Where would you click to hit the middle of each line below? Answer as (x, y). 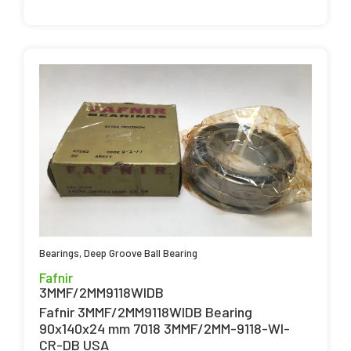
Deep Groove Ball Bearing (141, 253)
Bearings (59, 253)
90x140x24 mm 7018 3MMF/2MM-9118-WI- (165, 329)
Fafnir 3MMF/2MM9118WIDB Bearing (146, 312)
